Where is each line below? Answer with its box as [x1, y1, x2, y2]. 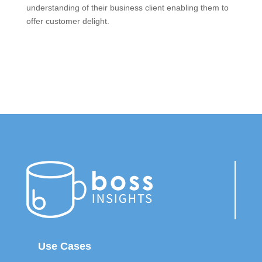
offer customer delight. [26, 16, 109, 26]
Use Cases [37, 240, 91, 252]
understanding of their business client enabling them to [26, 2, 229, 12]
